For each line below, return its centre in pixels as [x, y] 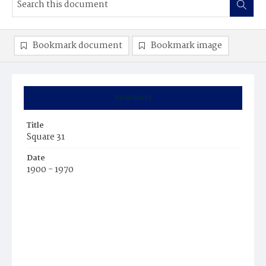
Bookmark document [77, 46]
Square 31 [46, 137]
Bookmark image [186, 46]
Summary [133, 98]
